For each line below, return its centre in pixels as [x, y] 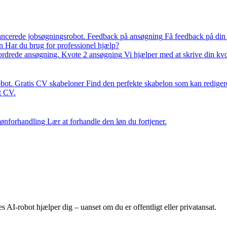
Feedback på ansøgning [125, 36]
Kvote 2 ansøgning [92, 54]
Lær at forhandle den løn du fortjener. [107, 121]
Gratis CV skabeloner [49, 83]
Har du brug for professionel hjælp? [62, 45]
